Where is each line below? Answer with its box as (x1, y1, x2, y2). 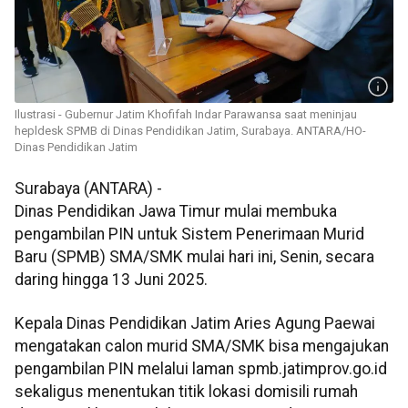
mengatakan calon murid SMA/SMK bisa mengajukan (15, 336, 389, 355)
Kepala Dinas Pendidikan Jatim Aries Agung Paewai (15, 313, 375, 332)
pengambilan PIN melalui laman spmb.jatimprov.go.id (15, 359, 387, 378)
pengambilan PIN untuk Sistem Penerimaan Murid (15, 225, 364, 244)
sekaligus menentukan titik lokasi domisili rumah (15, 382, 358, 401)
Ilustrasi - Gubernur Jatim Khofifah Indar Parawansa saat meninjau (15, 107, 357, 122)
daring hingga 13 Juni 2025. (15, 270, 208, 290)
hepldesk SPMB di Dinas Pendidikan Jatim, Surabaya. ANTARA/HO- (15, 124, 366, 138)
